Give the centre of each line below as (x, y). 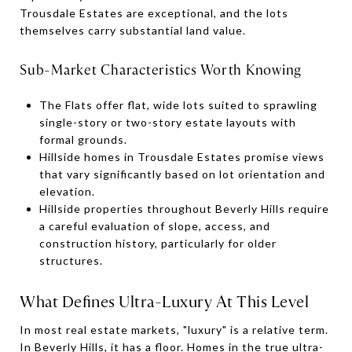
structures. (71, 260)
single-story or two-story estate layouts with (167, 122)
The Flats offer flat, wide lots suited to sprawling (178, 104)
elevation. (67, 191)
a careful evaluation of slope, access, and (154, 225)
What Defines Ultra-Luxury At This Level (164, 301)
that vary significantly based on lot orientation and (182, 174)
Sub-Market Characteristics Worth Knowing (161, 69)
